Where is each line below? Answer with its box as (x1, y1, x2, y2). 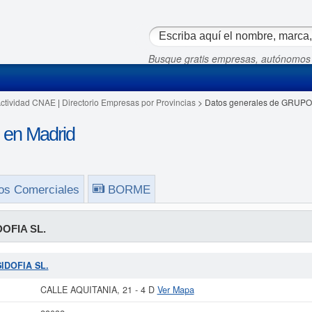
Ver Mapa (157, 283, 194, 296)
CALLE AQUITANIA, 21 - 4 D (40, 283, 157, 296)
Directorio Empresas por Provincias (61, 96, 196, 108)
